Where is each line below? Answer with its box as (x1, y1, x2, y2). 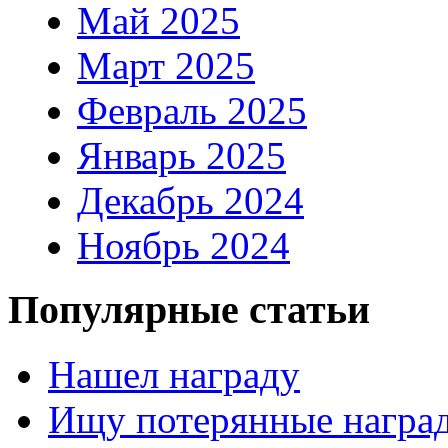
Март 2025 (77, 43, 255, 87)
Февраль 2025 (77, 88, 307, 132)
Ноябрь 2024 (77, 223, 290, 267)
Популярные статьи (8, 287, 370, 333)
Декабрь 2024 (77, 178, 304, 222)
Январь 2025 (77, 133, 286, 177)
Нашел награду (48, 352, 300, 396)
